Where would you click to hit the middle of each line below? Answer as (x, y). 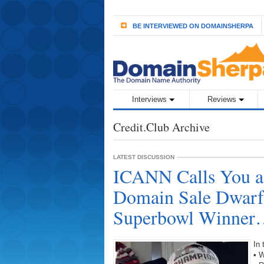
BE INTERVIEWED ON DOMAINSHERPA (193, 26)
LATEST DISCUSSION (144, 157)
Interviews (149, 99)
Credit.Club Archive (161, 127)
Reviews (222, 99)
